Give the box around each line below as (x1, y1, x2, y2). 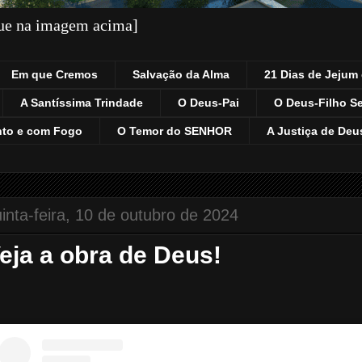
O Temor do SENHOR (117, 124, 232, 137)
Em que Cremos (11, 68, 98, 82)
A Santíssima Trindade (20, 96, 143, 110)
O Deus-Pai (178, 96, 239, 110)
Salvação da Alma (133, 68, 229, 82)
